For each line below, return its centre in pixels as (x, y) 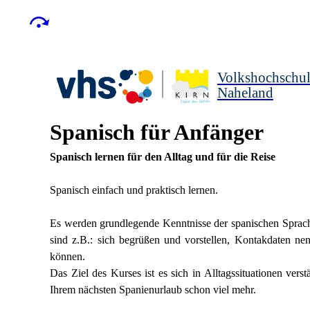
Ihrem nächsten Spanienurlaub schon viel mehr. (153, 290)
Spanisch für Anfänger (157, 132)
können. (67, 256)
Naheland (245, 92)
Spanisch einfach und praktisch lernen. (134, 190)
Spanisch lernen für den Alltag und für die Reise (163, 157)
